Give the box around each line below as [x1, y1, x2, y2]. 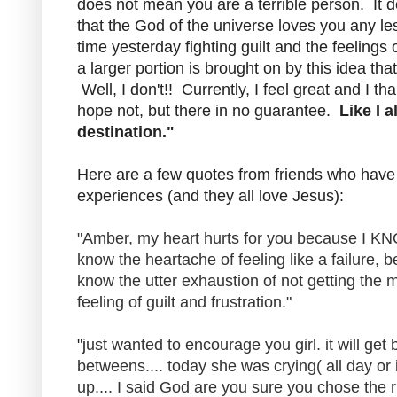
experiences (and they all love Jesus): [77, 186, 344, 205]
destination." [77, 122, 183, 141]
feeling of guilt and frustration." [77, 292, 292, 311]
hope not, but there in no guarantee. [77, 101, 339, 120]
